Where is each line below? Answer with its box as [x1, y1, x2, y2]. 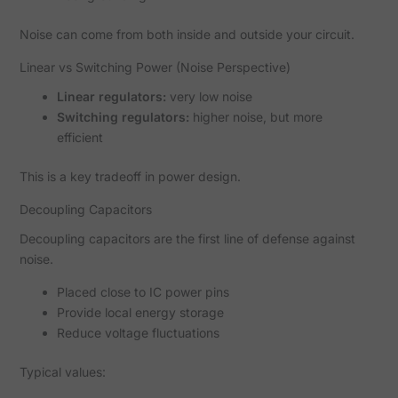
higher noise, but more [188, 109, 322, 125]
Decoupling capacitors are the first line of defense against [19, 230, 355, 246]
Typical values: [19, 363, 106, 379]
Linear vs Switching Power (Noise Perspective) [19, 60, 291, 76]
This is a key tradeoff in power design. [19, 169, 241, 185]
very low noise [165, 89, 252, 105]
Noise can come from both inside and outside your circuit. [19, 27, 354, 43]
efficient [56, 130, 103, 146]
